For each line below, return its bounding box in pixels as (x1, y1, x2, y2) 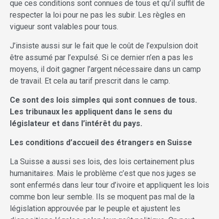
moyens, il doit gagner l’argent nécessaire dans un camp (10, 65, 201, 74)
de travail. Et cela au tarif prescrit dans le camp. (10, 76, 170, 86)
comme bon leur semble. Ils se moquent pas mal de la (10, 192, 195, 202)
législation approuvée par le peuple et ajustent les (10, 204, 180, 214)
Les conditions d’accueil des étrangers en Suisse (10, 138, 192, 148)
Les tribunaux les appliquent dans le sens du (10, 107, 172, 117)
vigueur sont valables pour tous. (10, 22, 118, 32)
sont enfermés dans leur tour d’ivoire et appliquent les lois (10, 180, 209, 190)
